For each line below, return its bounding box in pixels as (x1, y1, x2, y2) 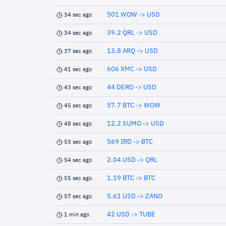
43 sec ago (64, 85, 92, 90)
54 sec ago (64, 157, 92, 163)
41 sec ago (64, 67, 92, 72)
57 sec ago (64, 194, 92, 199)
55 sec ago (64, 176, 92, 181)
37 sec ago (64, 48, 92, 54)
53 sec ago (64, 139, 92, 145)
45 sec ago (64, 103, 92, 108)
